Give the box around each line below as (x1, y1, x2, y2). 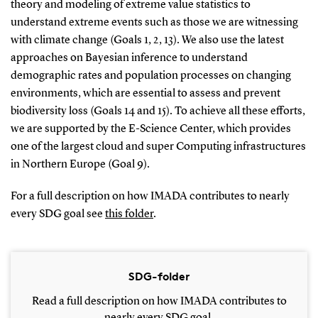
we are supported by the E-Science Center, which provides (10, 124, 291, 136)
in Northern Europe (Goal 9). (10, 159, 150, 171)
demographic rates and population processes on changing (10, 70, 291, 82)
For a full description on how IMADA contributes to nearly (10, 191, 290, 203)
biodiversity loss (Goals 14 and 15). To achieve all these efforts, (10, 106, 305, 118)
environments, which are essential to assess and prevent (10, 88, 280, 100)
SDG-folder (128, 268, 190, 283)
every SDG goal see (10, 209, 105, 221)
